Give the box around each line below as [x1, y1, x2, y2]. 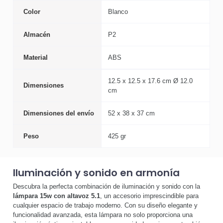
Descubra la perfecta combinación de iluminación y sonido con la [13, 183, 200, 191]
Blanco [108, 7, 128, 15]
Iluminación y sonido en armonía [13, 165, 180, 180]
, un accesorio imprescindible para [100, 192, 199, 200]
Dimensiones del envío [23, 109, 94, 117]
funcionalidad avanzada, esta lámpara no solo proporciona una [13, 211, 193, 219]
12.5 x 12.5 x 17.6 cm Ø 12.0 [108, 77, 193, 85]
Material [23, 53, 48, 61]
